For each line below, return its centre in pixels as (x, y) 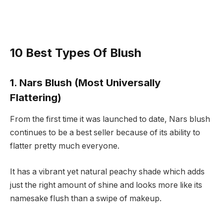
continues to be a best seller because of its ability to (105, 133)
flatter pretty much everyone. (65, 146)
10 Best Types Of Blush (76, 53)
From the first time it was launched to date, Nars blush (110, 119)
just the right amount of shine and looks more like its (106, 185)
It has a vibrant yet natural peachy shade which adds (107, 171)
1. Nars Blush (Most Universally (85, 82)
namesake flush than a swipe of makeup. (86, 198)
